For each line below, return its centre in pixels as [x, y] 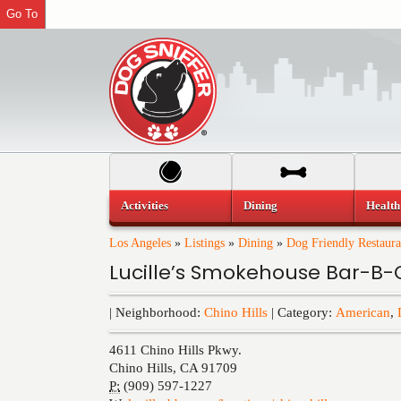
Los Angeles [140, 243]
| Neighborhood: [157, 312]
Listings [205, 243]
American [363, 312]
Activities [145, 205]
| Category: [302, 312]
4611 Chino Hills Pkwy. [175, 350]
